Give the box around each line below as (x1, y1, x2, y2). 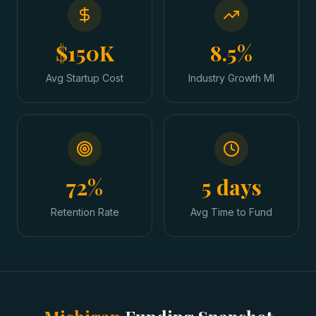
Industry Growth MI (188, 72, 274, 84)
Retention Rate (50, 206, 119, 218)
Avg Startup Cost (46, 72, 123, 84)
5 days (201, 173, 262, 201)
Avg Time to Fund (190, 206, 272, 218)
